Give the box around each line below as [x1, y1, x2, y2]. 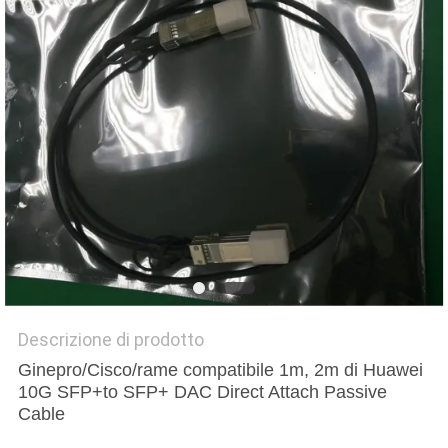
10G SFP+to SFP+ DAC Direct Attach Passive [17, 382, 387, 403]
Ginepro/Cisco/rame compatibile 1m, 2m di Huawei [17, 360, 423, 381]
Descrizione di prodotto [17, 329, 204, 351]
